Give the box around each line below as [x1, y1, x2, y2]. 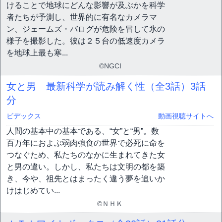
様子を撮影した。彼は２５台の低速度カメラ [6, 37, 165, 45]
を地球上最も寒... [6, 49, 68, 57]
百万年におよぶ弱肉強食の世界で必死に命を [6, 139, 165, 147]
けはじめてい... [6, 186, 60, 195]
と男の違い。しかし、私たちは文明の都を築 [6, 163, 165, 171]
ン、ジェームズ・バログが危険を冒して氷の [6, 25, 165, 33]
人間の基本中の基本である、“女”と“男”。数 [6, 127, 159, 135]
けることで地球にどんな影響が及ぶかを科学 [6, 1, 165, 9]
